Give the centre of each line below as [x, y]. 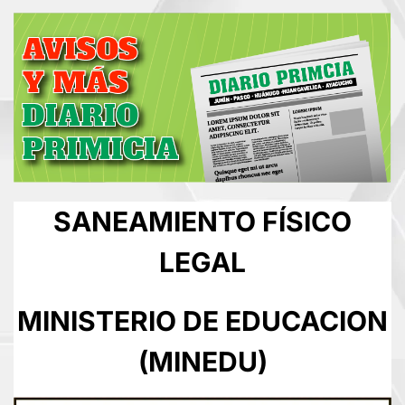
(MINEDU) [202, 362]
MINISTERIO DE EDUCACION [202, 321]
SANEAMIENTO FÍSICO [202, 222]
